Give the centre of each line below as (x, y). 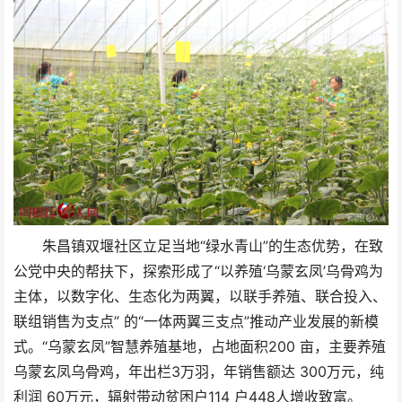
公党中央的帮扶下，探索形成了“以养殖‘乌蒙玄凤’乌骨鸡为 (198, 271)
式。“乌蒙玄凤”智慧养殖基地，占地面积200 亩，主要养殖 (200, 346)
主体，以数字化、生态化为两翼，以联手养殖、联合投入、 (200, 296)
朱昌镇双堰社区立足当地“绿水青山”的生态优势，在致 (212, 246)
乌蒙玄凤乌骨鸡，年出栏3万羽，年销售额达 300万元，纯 (199, 371)
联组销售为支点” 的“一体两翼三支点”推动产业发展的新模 (196, 321)
